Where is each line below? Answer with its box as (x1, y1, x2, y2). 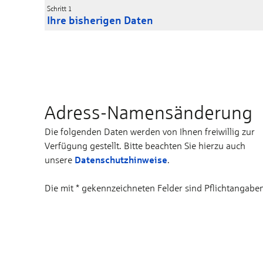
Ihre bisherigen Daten (47, 14, 153, 26)
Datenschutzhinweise (75, 154, 167, 165)
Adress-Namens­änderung (45, 102, 252, 123)
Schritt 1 (47, 5, 72, 13)
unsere (45, 154, 75, 165)
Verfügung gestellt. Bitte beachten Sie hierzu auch (45, 140, 245, 151)
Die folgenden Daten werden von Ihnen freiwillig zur (45, 126, 255, 137)
